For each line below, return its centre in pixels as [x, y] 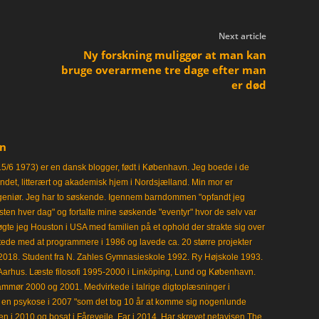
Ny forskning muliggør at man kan [174, 55]
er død [249, 85]
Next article [242, 36]
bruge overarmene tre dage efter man [163, 70]
